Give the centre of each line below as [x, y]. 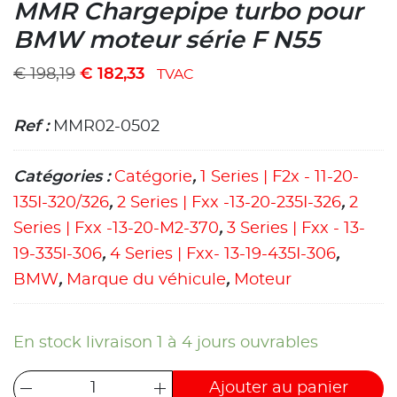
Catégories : [64, 178]
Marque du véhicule [146, 280]
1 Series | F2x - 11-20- [280, 178]
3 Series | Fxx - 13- [296, 229]
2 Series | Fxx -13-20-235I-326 [229, 203]
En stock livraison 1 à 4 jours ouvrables [166, 343]
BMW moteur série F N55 [167, 40]
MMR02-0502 [106, 127]
